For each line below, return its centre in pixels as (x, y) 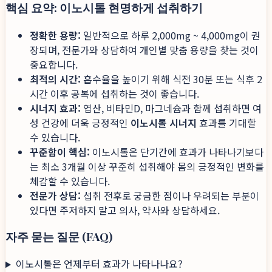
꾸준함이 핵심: (60, 151)
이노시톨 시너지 (164, 122)
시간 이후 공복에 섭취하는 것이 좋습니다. (114, 93)
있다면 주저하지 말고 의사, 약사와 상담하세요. (125, 210)
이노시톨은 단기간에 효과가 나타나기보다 (177, 151)
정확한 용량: (55, 35)
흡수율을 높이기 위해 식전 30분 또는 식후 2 (172, 79)
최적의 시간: (55, 79)
